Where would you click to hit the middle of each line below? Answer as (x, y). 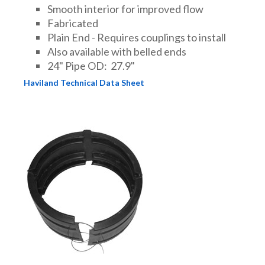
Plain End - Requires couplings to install (137, 37)
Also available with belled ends (117, 51)
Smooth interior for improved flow (125, 9)
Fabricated (73, 23)
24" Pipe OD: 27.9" (91, 65)
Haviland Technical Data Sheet (84, 82)
